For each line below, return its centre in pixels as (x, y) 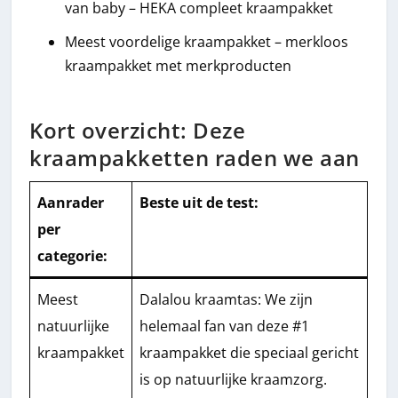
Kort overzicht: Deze (138, 130)
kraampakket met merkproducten (179, 66)
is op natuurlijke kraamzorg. (234, 379)
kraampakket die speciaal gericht (250, 352)
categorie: (73, 255)
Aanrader (71, 202)
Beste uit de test (197, 202)
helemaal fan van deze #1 (225, 326)
